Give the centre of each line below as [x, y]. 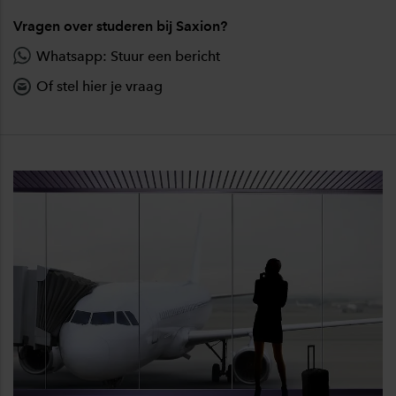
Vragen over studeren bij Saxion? [120, 26]
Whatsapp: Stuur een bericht [128, 56]
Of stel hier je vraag [99, 86]
